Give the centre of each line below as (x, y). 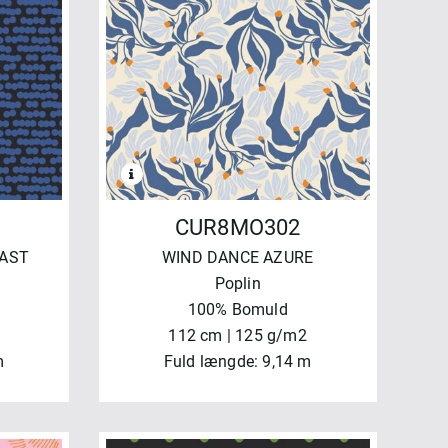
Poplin (237, 283)
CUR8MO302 (237, 227)
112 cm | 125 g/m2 (237, 335)
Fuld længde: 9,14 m (237, 361)
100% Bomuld (237, 309)
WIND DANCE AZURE (238, 257)
